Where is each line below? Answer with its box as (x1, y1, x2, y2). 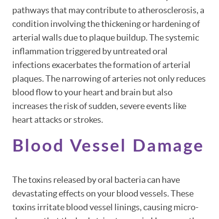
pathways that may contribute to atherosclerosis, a (12, 5, 204, 16)
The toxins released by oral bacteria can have (12, 175, 180, 185)
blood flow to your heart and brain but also (12, 87, 173, 98)
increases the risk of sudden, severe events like (12, 101, 186, 111)
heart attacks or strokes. (12, 114, 103, 125)
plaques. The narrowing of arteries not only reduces (12, 73, 206, 84)
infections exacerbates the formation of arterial (12, 60, 191, 70)
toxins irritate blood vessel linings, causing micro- (12, 202, 198, 213)
